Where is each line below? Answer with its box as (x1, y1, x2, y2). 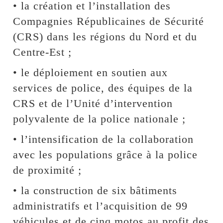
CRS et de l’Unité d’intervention (13, 97, 173, 110)
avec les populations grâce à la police (13, 148, 198, 161)
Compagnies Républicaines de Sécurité (13, 14, 205, 27)
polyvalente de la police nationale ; (13, 112, 186, 125)
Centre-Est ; (13, 45, 72, 58)
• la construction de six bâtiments (13, 184, 178, 197)
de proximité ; (13, 163, 82, 176)
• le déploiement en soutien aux (13, 66, 168, 79)
